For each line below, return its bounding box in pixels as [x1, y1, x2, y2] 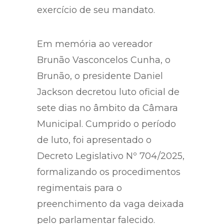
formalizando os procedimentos [37, 166, 180, 177]
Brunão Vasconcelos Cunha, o [37, 54, 170, 65]
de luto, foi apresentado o [37, 134, 151, 145]
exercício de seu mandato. [37, 4, 155, 15]
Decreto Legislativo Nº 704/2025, [37, 150, 184, 161]
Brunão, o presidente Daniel [37, 70, 163, 81]
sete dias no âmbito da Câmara [37, 102, 178, 113]
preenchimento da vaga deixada [37, 198, 184, 209]
